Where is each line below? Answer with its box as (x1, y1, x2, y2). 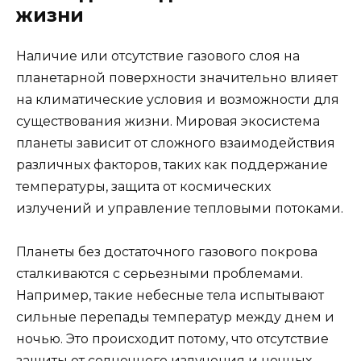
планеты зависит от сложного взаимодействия (16, 135, 335, 151)
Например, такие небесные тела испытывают (16, 288, 324, 304)
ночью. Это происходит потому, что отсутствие (16, 331, 329, 347)
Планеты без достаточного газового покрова (16, 244, 317, 260)
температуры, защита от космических (16, 179, 271, 194)
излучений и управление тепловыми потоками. (16, 201, 343, 216)
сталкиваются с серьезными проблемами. (16, 266, 303, 282)
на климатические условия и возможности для (16, 92, 339, 107)
